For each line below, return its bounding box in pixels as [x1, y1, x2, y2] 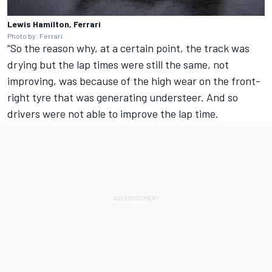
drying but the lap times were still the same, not [7, 57, 229, 71]
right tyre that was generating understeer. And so [7, 90, 238, 104]
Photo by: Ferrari [7, 31, 63, 40]
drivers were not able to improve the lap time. [7, 106, 219, 120]
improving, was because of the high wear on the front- [7, 73, 260, 87]
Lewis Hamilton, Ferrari [7, 18, 101, 29]
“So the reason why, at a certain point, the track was [7, 41, 250, 55]
